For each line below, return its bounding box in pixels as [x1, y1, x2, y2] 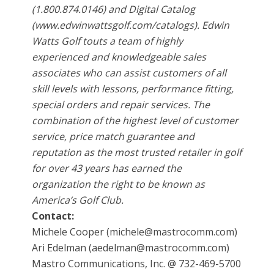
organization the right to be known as [32, 177, 206, 191]
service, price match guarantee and [32, 130, 195, 144]
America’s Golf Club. [32, 193, 124, 207]
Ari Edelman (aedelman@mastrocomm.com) [32, 241, 230, 255]
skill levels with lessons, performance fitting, [32, 82, 234, 96]
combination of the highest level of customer [32, 114, 239, 128]
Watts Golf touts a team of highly [32, 34, 183, 48]
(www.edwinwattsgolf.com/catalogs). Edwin [32, 18, 230, 32]
